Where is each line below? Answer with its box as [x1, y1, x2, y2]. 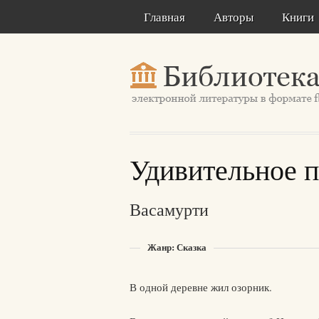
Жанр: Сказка [147, 240, 206, 253]
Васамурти [130, 198, 209, 221]
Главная [144, 9, 185, 25]
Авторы [214, 9, 253, 25]
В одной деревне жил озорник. [130, 280, 272, 294]
